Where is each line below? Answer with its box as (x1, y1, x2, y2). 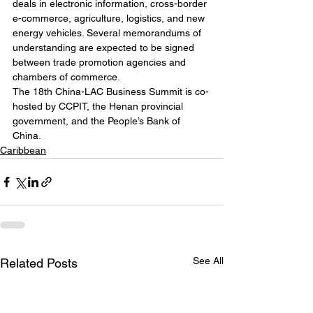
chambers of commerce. (13, 71, 120, 83)
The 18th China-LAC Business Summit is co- (13, 86, 209, 98)
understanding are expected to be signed (13, 42, 197, 54)
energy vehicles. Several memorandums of (13, 27, 204, 39)
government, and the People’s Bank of (13, 115, 183, 127)
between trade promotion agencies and (13, 57, 189, 68)
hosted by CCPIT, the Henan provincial (13, 101, 186, 112)
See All (193, 255, 224, 267)
